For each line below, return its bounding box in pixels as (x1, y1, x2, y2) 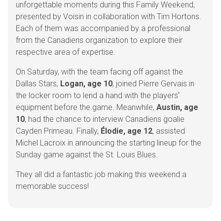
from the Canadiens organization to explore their (16, 36, 183, 45)
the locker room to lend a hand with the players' (16, 91, 180, 100)
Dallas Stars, (16, 79, 60, 88)
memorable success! (16, 182, 89, 191)
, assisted (152, 126, 185, 136)
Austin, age (156, 103, 198, 112)
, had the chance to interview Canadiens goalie (25, 114, 184, 124)
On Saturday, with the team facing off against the (16, 67, 183, 76)
